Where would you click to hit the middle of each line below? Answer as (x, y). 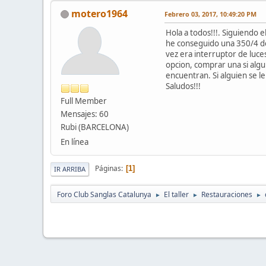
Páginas (108, 169)
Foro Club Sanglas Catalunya (104, 194)
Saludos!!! (183, 86)
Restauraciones (227, 194)
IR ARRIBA (70, 169)
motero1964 (99, 13)
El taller (176, 194)
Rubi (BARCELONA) (95, 127)
